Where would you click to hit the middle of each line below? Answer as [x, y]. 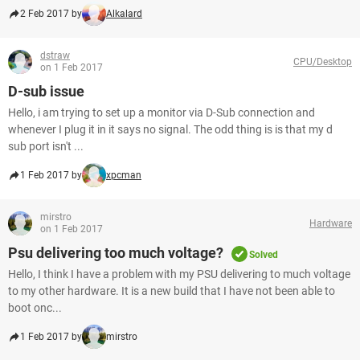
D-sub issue [46, 91]
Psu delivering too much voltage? [116, 253]
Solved [264, 255]
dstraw [55, 55]
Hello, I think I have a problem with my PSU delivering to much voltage [179, 274]
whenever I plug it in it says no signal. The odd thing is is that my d [170, 129]
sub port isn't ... [46, 146]
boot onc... [35, 308]
